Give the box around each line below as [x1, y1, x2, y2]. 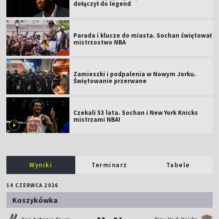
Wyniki [29, 160, 53, 169]
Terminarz [91, 160, 128, 169]
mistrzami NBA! [73, 115, 121, 124]
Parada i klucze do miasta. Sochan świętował [73, 31, 212, 40]
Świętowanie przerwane [73, 76, 147, 85]
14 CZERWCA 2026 [6, 181, 58, 189]
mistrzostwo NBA [73, 38, 126, 46]
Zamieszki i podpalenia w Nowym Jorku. [73, 69, 197, 78]
